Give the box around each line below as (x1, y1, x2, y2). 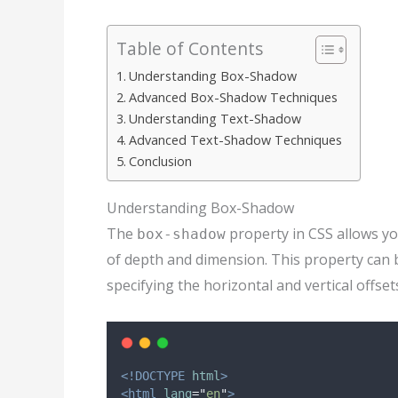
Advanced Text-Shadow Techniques (128, 131, 342, 149)
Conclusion (128, 153, 192, 171)
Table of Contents (116, 36, 263, 61)
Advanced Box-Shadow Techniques (128, 89, 338, 107)
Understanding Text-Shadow (128, 110, 301, 128)
